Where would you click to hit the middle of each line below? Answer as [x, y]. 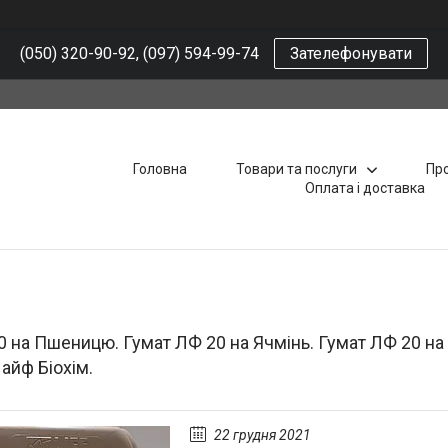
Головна [159, 169]
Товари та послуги [296, 169]
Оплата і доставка [364, 188]
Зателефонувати [351, 53]
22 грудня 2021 [262, 435]
